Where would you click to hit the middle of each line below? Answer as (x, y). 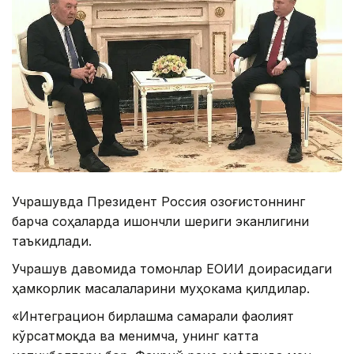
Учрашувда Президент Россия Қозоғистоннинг (158, 202)
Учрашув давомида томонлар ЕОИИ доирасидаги (172, 269)
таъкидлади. (52, 241)
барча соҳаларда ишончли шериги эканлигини (160, 222)
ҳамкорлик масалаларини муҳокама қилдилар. (161, 289)
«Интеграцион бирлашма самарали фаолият (153, 316)
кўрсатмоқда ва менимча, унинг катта (135, 336)
